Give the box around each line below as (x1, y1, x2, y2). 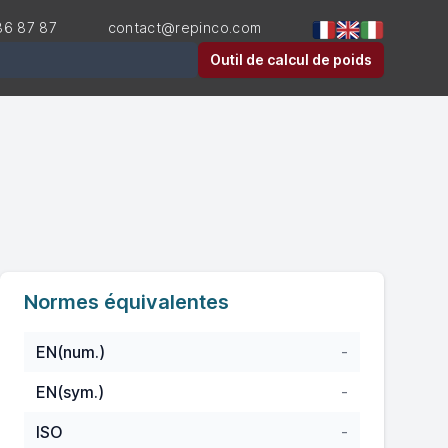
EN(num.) (36, 342, 105, 362)
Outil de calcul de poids (210, 51, 372, 68)
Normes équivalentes (24, 290, 229, 314)
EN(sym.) (36, 382, 104, 402)
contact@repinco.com (107, 19, 262, 36)
